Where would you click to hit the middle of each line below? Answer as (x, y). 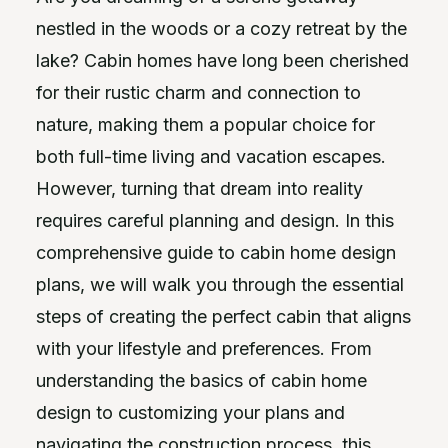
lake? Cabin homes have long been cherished (222, 60)
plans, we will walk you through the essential (220, 284)
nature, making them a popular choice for (205, 124)
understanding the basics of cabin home (201, 380)
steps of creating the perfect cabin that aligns (223, 316)
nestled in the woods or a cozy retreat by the (221, 28)
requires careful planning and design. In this (215, 220)
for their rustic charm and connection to (198, 92)
